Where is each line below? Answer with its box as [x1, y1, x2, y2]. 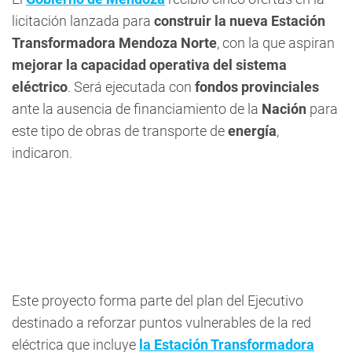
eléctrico [12, 79, 68, 95]
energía [228, 123, 277, 139]
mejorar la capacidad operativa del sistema [12, 57, 287, 73]
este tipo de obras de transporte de [12, 123, 228, 139]
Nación [262, 101, 310, 117]
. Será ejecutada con [68, 79, 195, 95]
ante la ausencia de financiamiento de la [12, 101, 262, 117]
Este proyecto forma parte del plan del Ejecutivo [12, 292, 303, 309]
